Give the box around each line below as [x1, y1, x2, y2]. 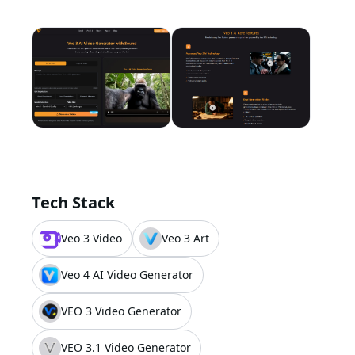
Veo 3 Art [162, 231, 209, 246]
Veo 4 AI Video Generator [61, 267, 193, 282]
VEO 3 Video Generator [61, 303, 181, 319]
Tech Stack [32, 192, 115, 213]
